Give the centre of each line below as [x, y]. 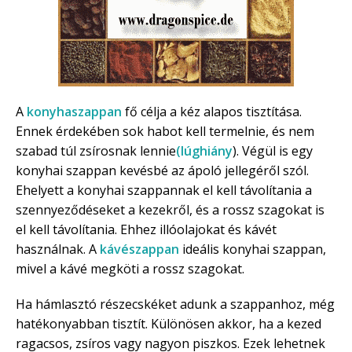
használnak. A [58, 249]
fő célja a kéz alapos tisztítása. [213, 111]
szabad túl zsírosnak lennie [96, 150]
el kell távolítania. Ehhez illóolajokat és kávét [146, 229]
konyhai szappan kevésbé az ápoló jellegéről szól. [162, 170]
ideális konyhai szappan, [254, 249]
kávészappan [141, 249]
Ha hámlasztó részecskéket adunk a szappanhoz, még [175, 304]
